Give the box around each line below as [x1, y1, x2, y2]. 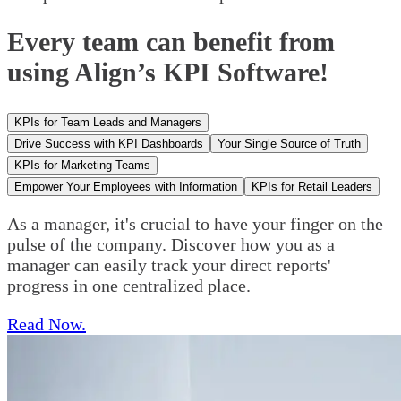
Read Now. [7, 313, 86, 334]
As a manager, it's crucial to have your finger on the [7, 213, 383, 234]
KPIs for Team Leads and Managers [14, 115, 201, 129]
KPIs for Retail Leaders [252, 179, 372, 193]
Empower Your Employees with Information [14, 179, 237, 193]
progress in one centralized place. [7, 275, 251, 295]
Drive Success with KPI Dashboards [14, 136, 203, 150]
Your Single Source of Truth [218, 136, 361, 150]
